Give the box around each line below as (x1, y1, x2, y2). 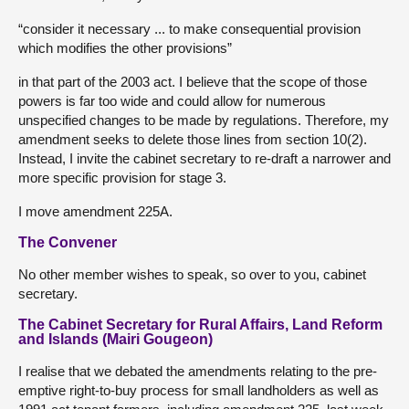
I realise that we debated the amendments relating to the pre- (18, 362, 377, 379)
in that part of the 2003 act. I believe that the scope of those (18, 73, 367, 89)
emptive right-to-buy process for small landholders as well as (18, 382, 379, 398)
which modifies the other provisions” (18, 39, 232, 56)
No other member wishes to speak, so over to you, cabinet (18, 266, 366, 282)
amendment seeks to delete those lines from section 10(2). (18, 131, 367, 147)
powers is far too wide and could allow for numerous (18, 92, 326, 109)
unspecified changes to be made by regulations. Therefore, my (18, 111, 389, 128)
